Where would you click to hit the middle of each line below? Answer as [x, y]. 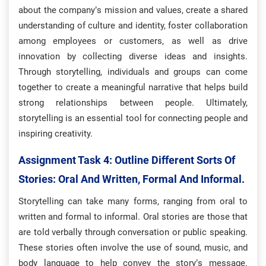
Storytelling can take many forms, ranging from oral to [133, 201]
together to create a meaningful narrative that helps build [133, 87]
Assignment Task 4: [66, 160]
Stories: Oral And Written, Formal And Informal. [132, 179]
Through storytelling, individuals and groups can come [133, 72]
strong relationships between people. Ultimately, [133, 103]
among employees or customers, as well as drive [133, 41]
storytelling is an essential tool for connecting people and [133, 118]
